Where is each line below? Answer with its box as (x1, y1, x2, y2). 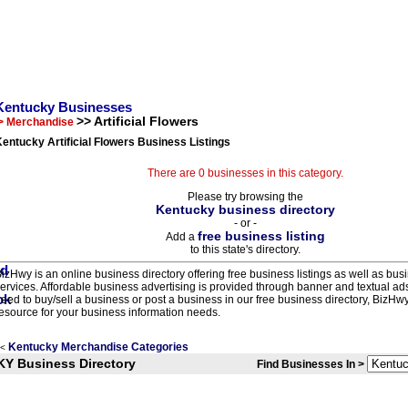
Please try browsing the (187, 190, 303, 203)
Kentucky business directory (155, 203, 335, 217)
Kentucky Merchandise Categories (8, 341, 189, 353)
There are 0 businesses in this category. (147, 167, 343, 179)
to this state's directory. (189, 243, 301, 256)
